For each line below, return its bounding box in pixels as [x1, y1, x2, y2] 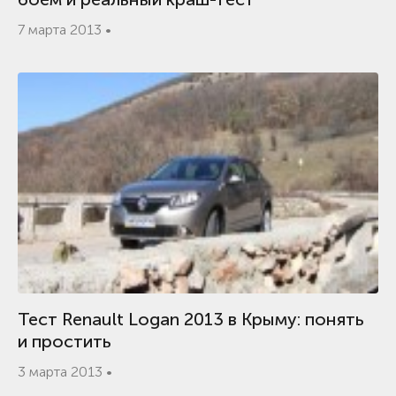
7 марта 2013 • [18, 21, 111, 38]
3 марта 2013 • [18, 363, 112, 380]
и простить [18, 331, 111, 352]
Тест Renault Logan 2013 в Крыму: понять [18, 308, 364, 330]
